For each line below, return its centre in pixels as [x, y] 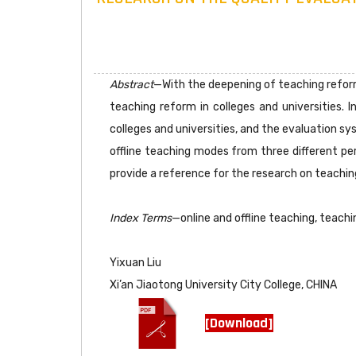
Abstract [132, 85]
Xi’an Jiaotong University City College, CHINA [223, 285]
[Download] [239, 323]
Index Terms [141, 218]
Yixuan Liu [135, 263]
